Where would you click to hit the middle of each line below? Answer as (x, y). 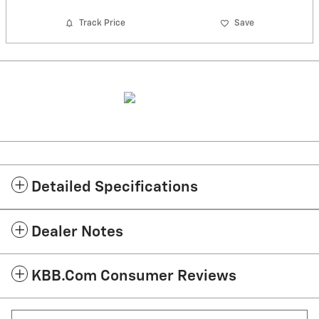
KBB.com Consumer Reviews (134, 276)
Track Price (103, 23)
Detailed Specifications (115, 187)
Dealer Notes (77, 232)
